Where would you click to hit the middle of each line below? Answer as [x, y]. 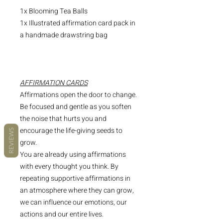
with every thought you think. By [69, 167]
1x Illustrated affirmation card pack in [78, 23]
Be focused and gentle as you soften [76, 107]
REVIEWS [11, 140]
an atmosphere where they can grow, [77, 191]
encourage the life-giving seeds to [71, 131]
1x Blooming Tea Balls [54, 11]
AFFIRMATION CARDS [54, 83]
